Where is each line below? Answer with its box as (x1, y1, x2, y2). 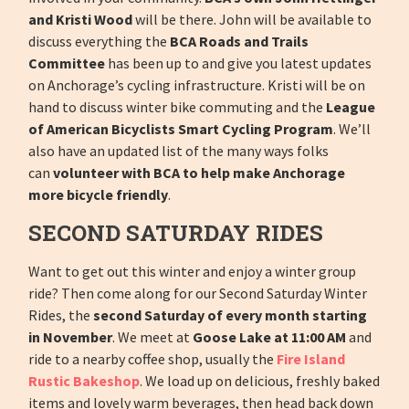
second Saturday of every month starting (93, 306, 368, 325)
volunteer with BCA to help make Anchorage (53, 163, 346, 183)
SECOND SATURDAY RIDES (28, 218, 324, 248)
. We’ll (333, 120, 372, 139)
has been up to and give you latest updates (105, 54, 372, 73)
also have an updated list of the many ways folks (28, 142, 330, 161)
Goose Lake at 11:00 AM (193, 328, 347, 347)
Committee (28, 54, 106, 73)
